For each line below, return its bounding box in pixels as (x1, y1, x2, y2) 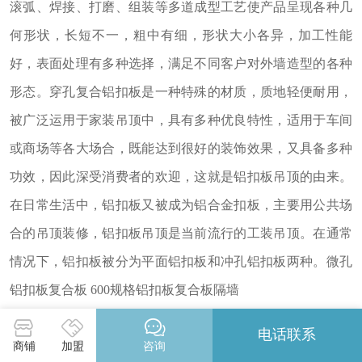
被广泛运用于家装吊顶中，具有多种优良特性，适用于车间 (9, 112, 353, 127)
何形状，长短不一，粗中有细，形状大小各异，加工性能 (9, 27, 353, 42)
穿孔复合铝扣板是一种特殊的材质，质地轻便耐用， (48, 84, 353, 99)
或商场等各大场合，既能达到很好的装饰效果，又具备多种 (9, 141, 353, 155)
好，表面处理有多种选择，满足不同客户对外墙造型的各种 (9, 56, 353, 70)
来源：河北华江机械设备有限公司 (9, 321, 204, 335)
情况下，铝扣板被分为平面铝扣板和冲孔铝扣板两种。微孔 (9, 254, 353, 268)
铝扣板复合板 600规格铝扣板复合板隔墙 (9, 282, 239, 297)
